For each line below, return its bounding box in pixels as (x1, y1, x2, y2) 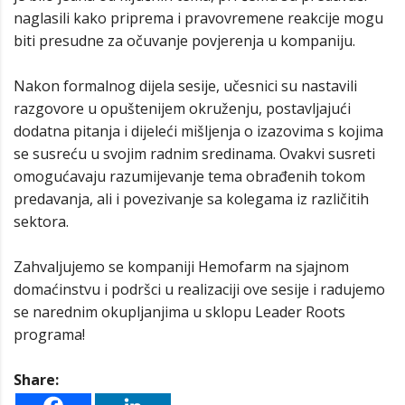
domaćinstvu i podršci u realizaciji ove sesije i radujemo (14, 279, 385, 300)
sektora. (14, 212, 69, 232)
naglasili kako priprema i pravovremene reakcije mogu (14, 8, 383, 29)
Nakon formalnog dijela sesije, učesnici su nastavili (14, 76, 357, 97)
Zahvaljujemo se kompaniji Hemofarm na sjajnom (14, 257, 349, 278)
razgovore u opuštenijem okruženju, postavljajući (14, 99, 351, 119)
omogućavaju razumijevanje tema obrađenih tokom (14, 166, 365, 187)
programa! (14, 325, 85, 345)
